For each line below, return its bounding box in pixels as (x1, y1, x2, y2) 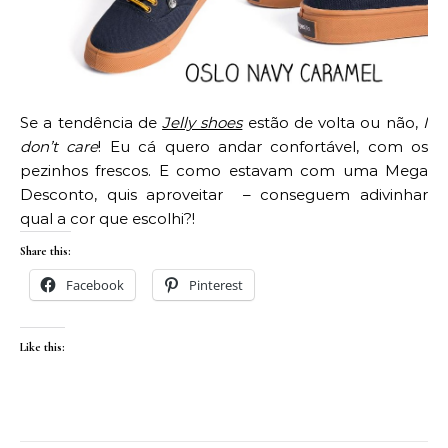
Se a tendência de (20, 113, 163, 133)
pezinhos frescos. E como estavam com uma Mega (20, 161, 428, 181)
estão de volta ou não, (242, 113, 424, 133)
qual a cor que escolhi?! (20, 209, 195, 229)
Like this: (20, 340, 65, 355)
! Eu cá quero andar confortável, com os (98, 137, 428, 157)
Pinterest (189, 276, 243, 295)
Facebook (66, 276, 124, 295)
